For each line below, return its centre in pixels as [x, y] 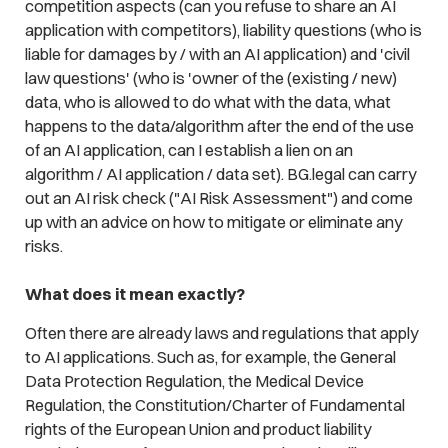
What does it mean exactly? [134, 293]
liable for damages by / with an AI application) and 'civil [217, 53]
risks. [43, 245]
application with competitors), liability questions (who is [223, 29]
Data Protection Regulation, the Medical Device [194, 381]
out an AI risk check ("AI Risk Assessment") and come [218, 197]
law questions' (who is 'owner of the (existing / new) [210, 77]
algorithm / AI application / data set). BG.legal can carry [220, 173]
